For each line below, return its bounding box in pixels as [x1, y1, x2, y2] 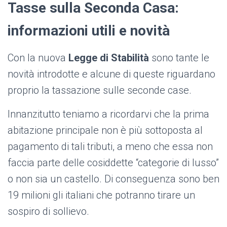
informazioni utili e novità [8, 22, 170, 40]
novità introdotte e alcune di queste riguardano [8, 68, 215, 81]
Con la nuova [8, 52, 68, 64]
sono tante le [149, 52, 209, 64]
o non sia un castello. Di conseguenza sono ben [8, 173, 219, 185]
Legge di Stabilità [68, 52, 149, 64]
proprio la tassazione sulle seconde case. [8, 84, 192, 97]
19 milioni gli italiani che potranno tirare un [8, 189, 195, 202]
